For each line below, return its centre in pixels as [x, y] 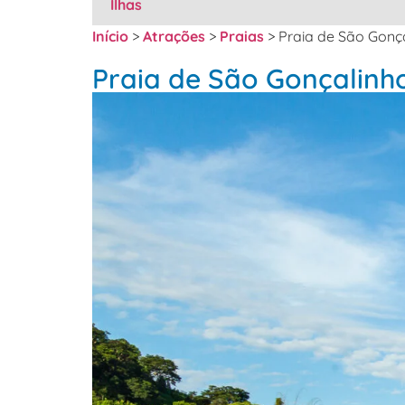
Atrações [174, 36]
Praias [242, 36]
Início [110, 36]
